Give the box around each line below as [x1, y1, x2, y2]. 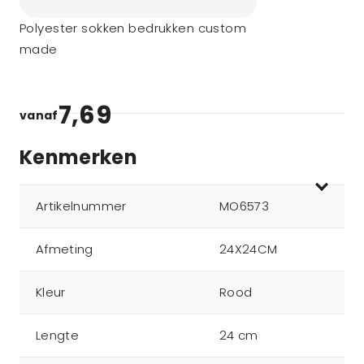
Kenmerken [19, 144, 138, 171]
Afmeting [36, 240, 93, 258]
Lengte [36, 327, 80, 344]
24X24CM [219, 240, 278, 258]
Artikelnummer [36, 197, 127, 214]
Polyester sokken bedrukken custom [19, 19, 247, 37]
